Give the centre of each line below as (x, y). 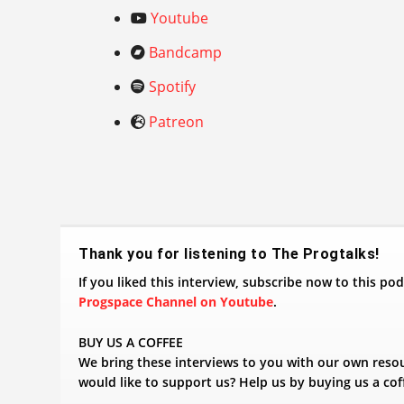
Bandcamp (186, 53)
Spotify (173, 87)
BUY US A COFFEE (131, 342)
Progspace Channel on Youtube (176, 302)
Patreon (177, 121)
